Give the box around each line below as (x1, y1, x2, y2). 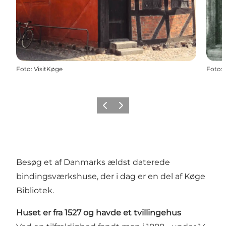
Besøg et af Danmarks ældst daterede (16, 157, 170, 167)
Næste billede (115, 104, 157, 112)
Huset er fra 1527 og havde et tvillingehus (16, 207, 181, 217)
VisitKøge (34, 65, 63, 73)
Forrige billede (98, 104, 144, 112)
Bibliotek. (16, 185, 54, 195)
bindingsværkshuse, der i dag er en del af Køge (16, 171, 205, 181)
